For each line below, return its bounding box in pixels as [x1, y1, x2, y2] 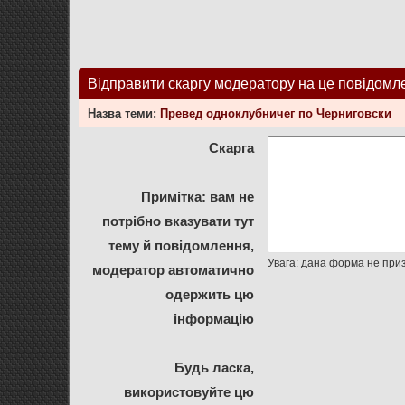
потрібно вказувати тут [102, 213, 255, 229]
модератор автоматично [92, 262, 255, 278]
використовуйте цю [124, 384, 255, 400]
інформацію [174, 311, 255, 326]
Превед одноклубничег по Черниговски [160, 107, 392, 120]
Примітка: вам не [141, 189, 255, 204]
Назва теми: [88, 107, 161, 120]
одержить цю [165, 287, 255, 302]
